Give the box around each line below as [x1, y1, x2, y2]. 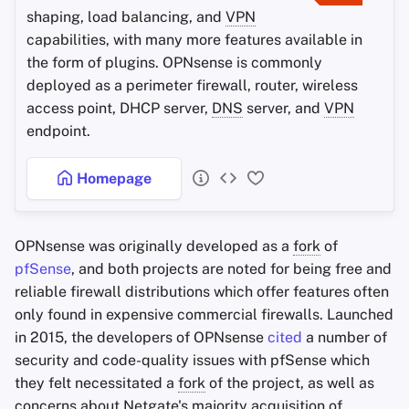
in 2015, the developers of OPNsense [15, 329, 267, 346]
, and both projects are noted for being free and [71, 260, 392, 278]
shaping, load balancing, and [26, 8, 225, 26]
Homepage [73, 170, 152, 187]
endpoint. [26, 122, 90, 140]
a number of [302, 329, 387, 346]
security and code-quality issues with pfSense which [15, 351, 370, 369]
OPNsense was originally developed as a [15, 237, 293, 255]
